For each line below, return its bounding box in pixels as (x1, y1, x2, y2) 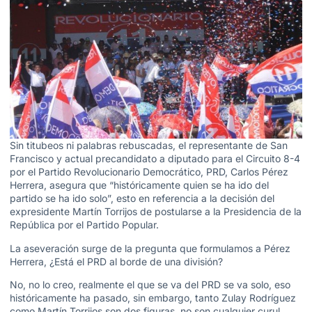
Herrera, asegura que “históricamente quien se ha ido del (10, 179, 269, 192)
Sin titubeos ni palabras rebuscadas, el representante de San (10, 139, 288, 152)
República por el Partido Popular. (10, 219, 159, 231)
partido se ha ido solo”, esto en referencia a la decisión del (10, 192, 274, 205)
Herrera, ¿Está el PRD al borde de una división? (10, 255, 223, 267)
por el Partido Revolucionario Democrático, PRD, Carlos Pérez (10, 166, 288, 178)
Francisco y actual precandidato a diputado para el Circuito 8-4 (10, 153, 300, 165)
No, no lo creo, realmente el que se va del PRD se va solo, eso (10, 279, 290, 291)
